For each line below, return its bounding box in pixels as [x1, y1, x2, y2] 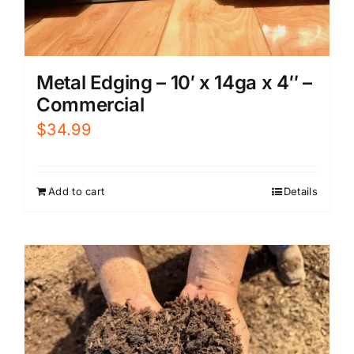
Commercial [36, 93, 145, 117]
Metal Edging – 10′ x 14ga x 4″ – [36, 71, 312, 95]
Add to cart [48, 185, 105, 198]
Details [283, 185, 318, 198]
